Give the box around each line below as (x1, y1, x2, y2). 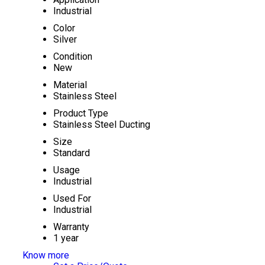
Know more (22, 250, 69, 261)
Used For (53, 193, 91, 204)
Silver (53, 34, 77, 45)
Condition (53, 51, 92, 62)
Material (53, 79, 87, 91)
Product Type (53, 108, 108, 119)
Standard (53, 147, 90, 159)
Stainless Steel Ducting (53, 119, 150, 130)
